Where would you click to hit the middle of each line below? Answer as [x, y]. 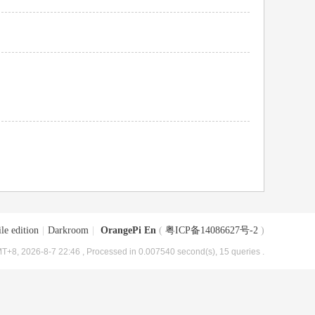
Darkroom [68, 230]
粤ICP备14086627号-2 [212, 230]
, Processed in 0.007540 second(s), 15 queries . [173, 251]
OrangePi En [128, 230]
